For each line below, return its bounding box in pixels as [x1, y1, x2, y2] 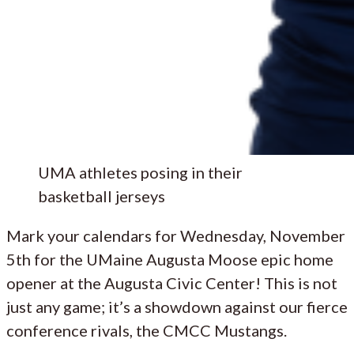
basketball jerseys [38, 186, 165, 205]
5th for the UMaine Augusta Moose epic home [6, 249, 333, 269]
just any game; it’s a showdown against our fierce [6, 296, 348, 316]
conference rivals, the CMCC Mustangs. [6, 320, 287, 340]
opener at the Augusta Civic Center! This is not [6, 273, 337, 292]
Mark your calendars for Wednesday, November [6, 225, 345, 245]
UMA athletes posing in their [38, 162, 243, 182]
